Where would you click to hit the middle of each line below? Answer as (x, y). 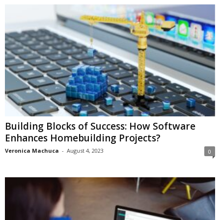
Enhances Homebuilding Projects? (83, 138)
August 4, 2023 (85, 151)
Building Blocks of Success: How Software (100, 126)
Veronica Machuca (32, 151)
